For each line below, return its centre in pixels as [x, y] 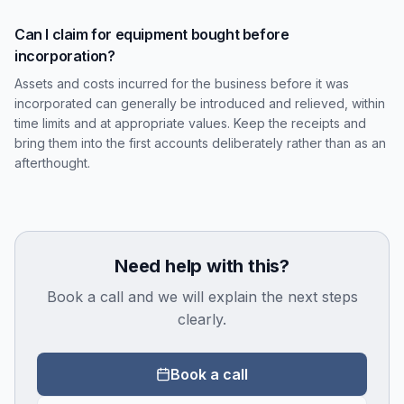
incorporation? [65, 56]
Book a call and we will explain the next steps [202, 297]
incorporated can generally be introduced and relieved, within [200, 103]
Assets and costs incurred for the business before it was [182, 83]
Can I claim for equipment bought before [152, 34]
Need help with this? [202, 266]
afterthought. [52, 163]
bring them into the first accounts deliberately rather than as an [200, 143]
